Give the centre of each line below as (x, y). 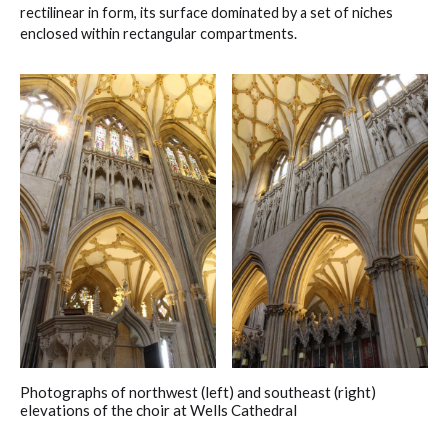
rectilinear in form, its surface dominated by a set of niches (206, 12)
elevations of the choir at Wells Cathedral (158, 409)
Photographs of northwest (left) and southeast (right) (198, 391)
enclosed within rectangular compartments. (158, 33)
